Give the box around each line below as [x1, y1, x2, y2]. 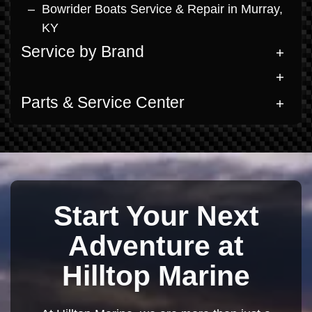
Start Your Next [53, 199, 259, 232]
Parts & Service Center [21, 94, 185, 111]
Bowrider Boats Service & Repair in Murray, [42, 2, 283, 16]
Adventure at [68, 229, 244, 262]
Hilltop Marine [62, 259, 250, 292]
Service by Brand [21, 43, 144, 61]
